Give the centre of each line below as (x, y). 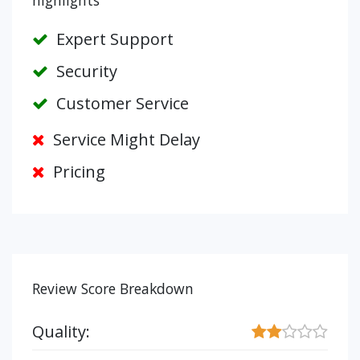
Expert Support (113, 39)
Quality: (61, 331)
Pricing (77, 172)
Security (85, 71)
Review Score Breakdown (113, 288)
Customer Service (121, 103)
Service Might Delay (125, 139)
